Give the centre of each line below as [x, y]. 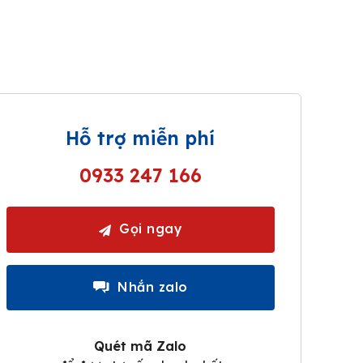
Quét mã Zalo [141, 346]
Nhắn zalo [153, 286]
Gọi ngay [151, 229]
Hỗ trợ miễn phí [141, 139]
